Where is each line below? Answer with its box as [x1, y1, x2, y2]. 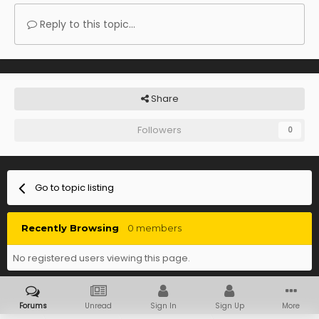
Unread [85, 300, 113, 311]
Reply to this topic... [37, 17, 135, 32]
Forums [19, 300, 47, 311]
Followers [137, 123, 182, 137]
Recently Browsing [21, 222, 127, 234]
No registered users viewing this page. [13, 251, 190, 266]
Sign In [150, 300, 177, 311]
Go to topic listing [35, 181, 115, 195]
